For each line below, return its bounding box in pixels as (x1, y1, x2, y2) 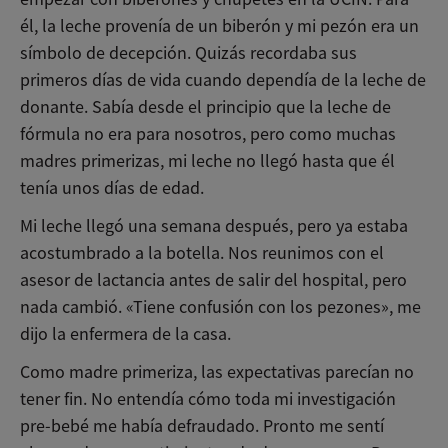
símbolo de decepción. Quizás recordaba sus (20, 41, 357, 64)
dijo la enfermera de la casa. (20, 322, 231, 345)
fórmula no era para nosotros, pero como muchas (20, 122, 396, 145)
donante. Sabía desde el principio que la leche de (20, 95, 391, 118)
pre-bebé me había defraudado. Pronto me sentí (20, 414, 384, 437)
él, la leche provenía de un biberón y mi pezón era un (20, 14, 419, 37)
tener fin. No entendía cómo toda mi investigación (20, 387, 396, 410)
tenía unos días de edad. (20, 176, 204, 199)
